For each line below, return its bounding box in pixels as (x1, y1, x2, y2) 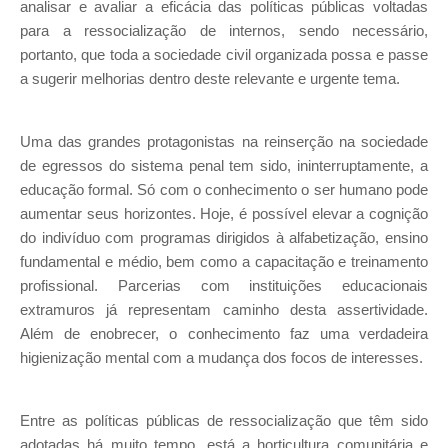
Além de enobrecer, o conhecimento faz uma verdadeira (20, 326, 428, 343)
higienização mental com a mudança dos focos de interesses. (20, 350, 423, 367)
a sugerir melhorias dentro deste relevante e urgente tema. (20, 71, 400, 88)
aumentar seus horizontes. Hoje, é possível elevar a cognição (20, 206, 428, 223)
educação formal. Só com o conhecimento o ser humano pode (20, 182, 428, 199)
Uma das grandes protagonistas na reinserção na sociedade (20, 134, 428, 151)
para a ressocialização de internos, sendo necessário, (20, 23, 428, 40)
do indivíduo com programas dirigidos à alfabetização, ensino (20, 230, 428, 247)
